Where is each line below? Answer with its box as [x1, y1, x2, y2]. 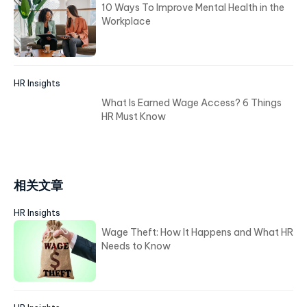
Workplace [101, 15, 151, 27]
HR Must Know [101, 110, 166, 123]
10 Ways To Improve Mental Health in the [101, 1, 284, 14]
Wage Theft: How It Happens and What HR [101, 226, 293, 239]
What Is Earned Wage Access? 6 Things [101, 97, 282, 109]
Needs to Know [101, 240, 171, 253]
